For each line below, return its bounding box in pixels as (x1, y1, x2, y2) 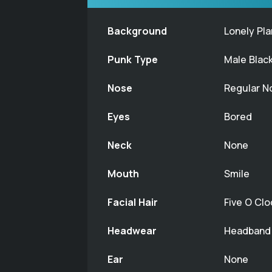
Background (107, 24, 167, 38)
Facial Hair (107, 195, 158, 209)
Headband (224, 224, 271, 237)
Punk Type (107, 53, 158, 66)
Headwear (107, 224, 157, 237)
